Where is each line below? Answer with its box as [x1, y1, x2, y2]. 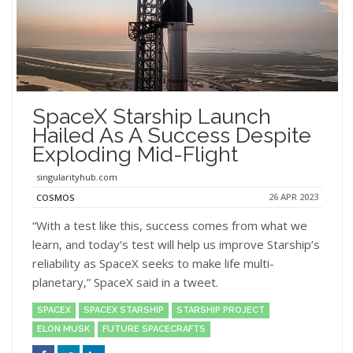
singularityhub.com [36, 170, 117, 183]
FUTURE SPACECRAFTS [102, 324, 206, 335]
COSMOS [36, 191, 75, 204]
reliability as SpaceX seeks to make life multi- [32, 255, 274, 272]
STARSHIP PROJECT [176, 305, 265, 316]
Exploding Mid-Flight [32, 141, 238, 166]
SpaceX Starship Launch [32, 103, 271, 128]
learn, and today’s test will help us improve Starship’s [32, 236, 320, 253]
